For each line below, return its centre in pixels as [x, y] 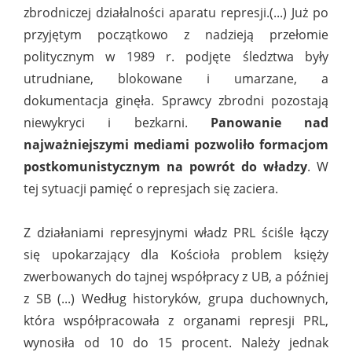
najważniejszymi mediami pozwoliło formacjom [176, 145]
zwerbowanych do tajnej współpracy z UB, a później [176, 277]
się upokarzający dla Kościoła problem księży [176, 255]
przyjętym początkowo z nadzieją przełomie [176, 35]
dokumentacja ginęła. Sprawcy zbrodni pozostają [176, 101]
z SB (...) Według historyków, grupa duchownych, [176, 299]
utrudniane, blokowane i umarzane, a [176, 79]
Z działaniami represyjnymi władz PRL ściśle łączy [176, 233]
